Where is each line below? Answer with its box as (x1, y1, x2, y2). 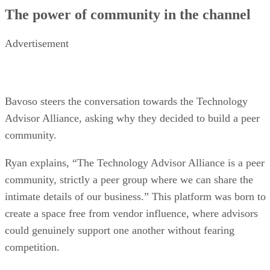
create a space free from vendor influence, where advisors (5, 207, 258, 219)
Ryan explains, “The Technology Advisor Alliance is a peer (5, 156, 265, 169)
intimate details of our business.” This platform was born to (5, 190, 266, 202)
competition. (5, 240, 60, 253)
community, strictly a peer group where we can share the (5, 173, 253, 186)
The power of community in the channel (5, 6, 251, 22)
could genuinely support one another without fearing (5, 224, 234, 236)
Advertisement (5, 37, 69, 49)
